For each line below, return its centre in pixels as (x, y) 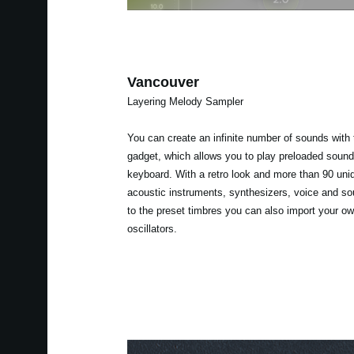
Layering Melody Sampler (185, 101)
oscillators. (152, 228)
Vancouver (163, 82)
